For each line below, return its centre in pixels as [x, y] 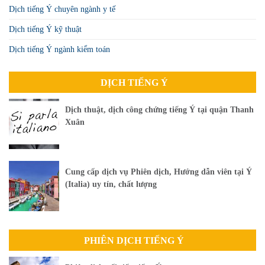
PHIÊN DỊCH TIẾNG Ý [134, 240]
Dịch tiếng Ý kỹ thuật [45, 29]
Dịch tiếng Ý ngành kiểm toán [59, 49]
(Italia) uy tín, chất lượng [111, 185]
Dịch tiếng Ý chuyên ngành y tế [62, 9]
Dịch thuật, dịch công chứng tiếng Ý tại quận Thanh [159, 110]
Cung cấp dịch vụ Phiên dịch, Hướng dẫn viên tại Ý [159, 172]
